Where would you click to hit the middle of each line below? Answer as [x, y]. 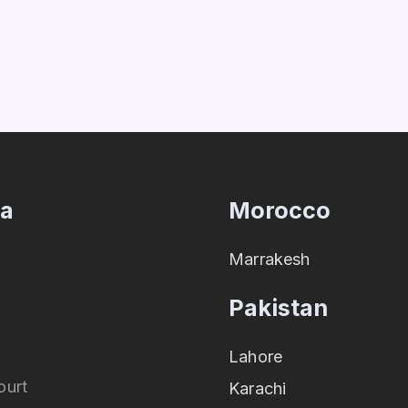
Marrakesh [270, 259]
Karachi [258, 388]
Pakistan [278, 307]
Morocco [280, 210]
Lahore [256, 356]
